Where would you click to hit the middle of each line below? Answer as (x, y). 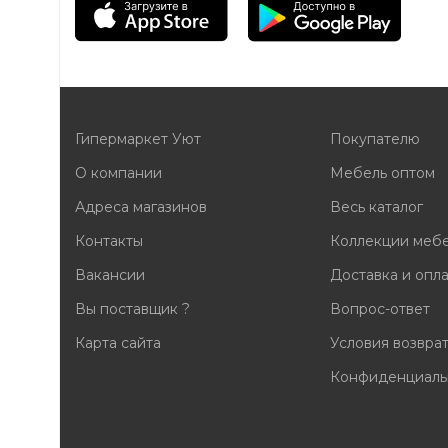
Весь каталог (376, 206)
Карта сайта (118, 342)
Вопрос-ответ (379, 308)
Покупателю (374, 138)
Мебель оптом (382, 172)
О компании (119, 172)
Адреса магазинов (141, 206)
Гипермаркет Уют (138, 138)
